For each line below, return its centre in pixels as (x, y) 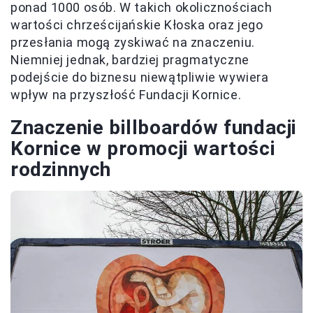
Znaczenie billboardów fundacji (154, 128)
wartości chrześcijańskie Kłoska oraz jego (137, 25)
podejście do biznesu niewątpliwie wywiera (140, 78)
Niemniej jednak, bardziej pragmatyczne (130, 60)
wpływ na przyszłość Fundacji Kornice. (126, 95)
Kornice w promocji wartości (143, 149)
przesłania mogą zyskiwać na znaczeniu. (133, 43)
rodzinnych (61, 170)
